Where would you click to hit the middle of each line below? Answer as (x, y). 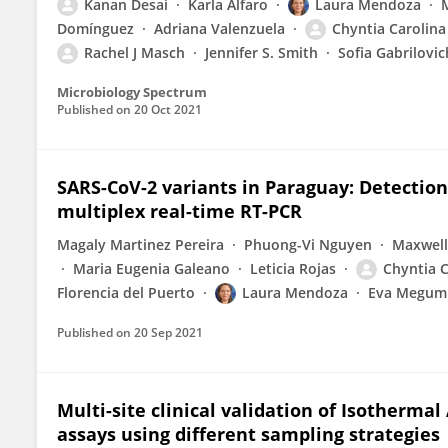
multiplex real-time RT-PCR (179, 211)
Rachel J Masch (134, 52)
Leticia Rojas (293, 268)
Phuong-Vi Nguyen (308, 244)
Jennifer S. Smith (261, 52)
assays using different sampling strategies (248, 434)
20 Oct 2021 (168, 109)
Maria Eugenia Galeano (151, 268)
